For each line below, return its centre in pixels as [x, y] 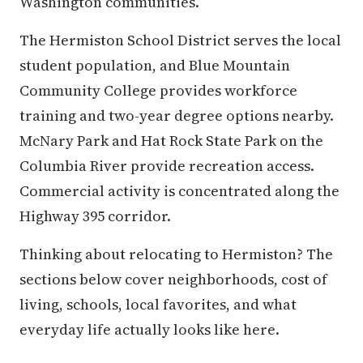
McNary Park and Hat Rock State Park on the [171, 141]
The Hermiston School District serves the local [180, 40]
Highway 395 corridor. [95, 216]
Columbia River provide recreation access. [167, 166]
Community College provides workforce [158, 90]
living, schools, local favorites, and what [158, 304]
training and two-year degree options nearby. [177, 115]
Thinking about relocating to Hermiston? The [176, 254]
